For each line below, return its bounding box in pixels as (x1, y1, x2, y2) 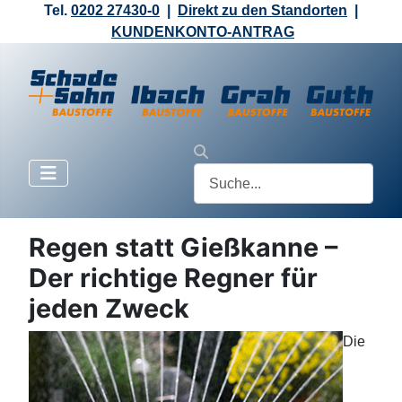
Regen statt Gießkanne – (29, 232, 337, 264)
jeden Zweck (29, 293, 189, 325)
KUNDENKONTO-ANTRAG (111, 24, 294, 39)
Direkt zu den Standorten (178, 3, 347, 18)
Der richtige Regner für (29, 262, 318, 294)
